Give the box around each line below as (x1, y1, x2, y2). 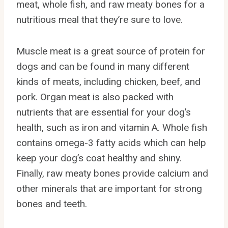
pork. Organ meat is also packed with (16, 91, 174, 103)
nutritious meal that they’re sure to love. (16, 13, 183, 25)
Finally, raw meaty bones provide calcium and (16, 167, 208, 179)
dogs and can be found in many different (16, 60, 189, 72)
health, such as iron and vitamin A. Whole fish (16, 121, 207, 133)
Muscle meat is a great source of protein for (16, 45, 205, 57)
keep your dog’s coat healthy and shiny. (16, 152, 182, 164)
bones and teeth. (16, 197, 87, 210)
